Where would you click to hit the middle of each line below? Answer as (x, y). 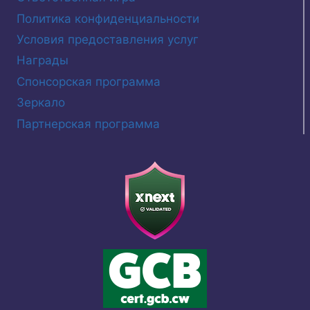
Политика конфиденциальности (108, 18)
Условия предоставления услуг (108, 40)
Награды (43, 61)
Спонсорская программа (89, 81)
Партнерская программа (88, 124)
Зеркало (41, 103)
